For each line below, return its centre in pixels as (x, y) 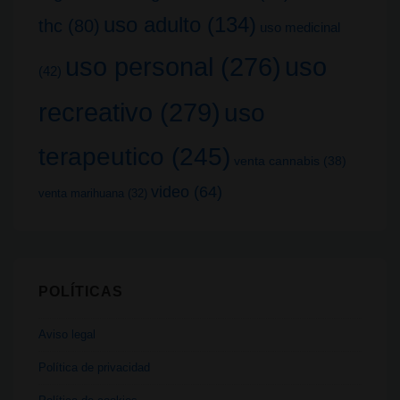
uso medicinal (300, 27)
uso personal (139, 67)
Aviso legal (67, 334)
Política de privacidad (94, 367)
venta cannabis (277, 160)
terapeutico (101, 156)
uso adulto (152, 25)
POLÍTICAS (81, 291)
